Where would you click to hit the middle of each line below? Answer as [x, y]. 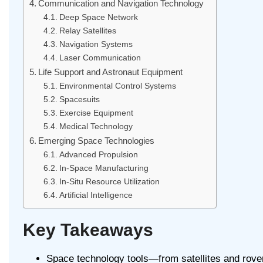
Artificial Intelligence [96, 195]
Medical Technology [96, 126]
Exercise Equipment [96, 113]
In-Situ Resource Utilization [109, 181]
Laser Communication [100, 58]
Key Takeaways [88, 230]
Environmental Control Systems [117, 86]
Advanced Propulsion [98, 154]
